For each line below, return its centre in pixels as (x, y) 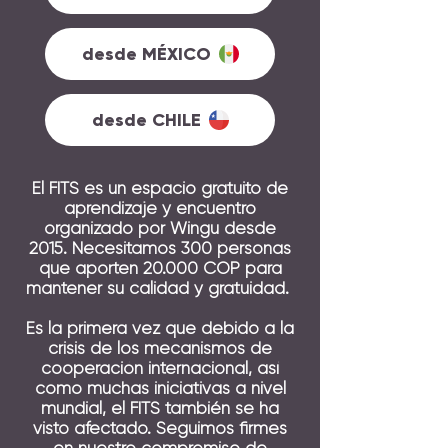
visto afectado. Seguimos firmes (160, 428)
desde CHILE (146, 120)
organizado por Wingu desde (160, 228)
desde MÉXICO (146, 54)
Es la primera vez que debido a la (160, 328)
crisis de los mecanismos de (160, 348)
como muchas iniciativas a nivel (160, 388)
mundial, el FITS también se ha (160, 408)
